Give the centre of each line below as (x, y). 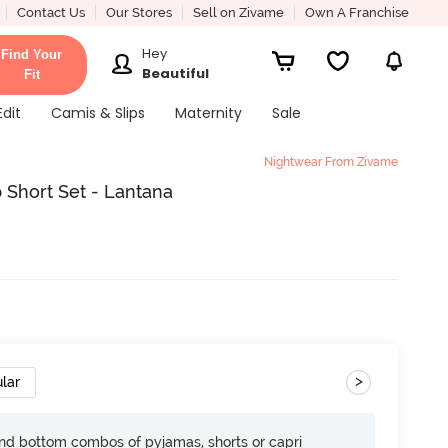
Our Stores (138, 12)
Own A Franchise (356, 12)
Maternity (208, 113)
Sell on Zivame (238, 12)
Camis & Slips (97, 113)
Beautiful (176, 73)
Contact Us (50, 12)
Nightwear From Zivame (331, 162)
